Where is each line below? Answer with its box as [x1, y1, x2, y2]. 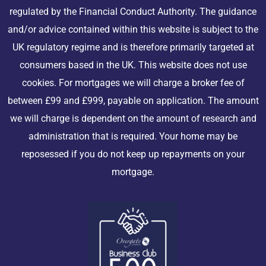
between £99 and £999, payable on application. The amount [7, 94, 259, 106]
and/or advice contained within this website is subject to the [8, 23, 258, 35]
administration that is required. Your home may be [28, 130, 237, 142]
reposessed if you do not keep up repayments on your [21, 148, 245, 160]
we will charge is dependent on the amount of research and [9, 112, 256, 124]
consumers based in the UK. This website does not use [19, 59, 247, 71]
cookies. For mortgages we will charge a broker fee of [21, 77, 245, 88]
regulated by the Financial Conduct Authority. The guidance [9, 5, 256, 17]
